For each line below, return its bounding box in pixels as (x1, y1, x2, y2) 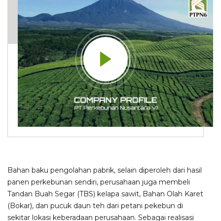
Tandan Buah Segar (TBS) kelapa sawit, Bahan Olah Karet (7, 189, 203, 198)
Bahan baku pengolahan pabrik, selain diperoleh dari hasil (7, 165, 202, 175)
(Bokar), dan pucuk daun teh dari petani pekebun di (7, 201, 183, 210)
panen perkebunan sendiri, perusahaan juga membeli (7, 177, 190, 186)
